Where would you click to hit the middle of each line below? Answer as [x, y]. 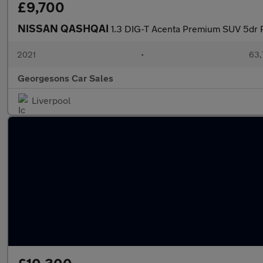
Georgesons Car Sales [65, 78]
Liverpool [51, 100]
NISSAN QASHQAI [64, 28]
